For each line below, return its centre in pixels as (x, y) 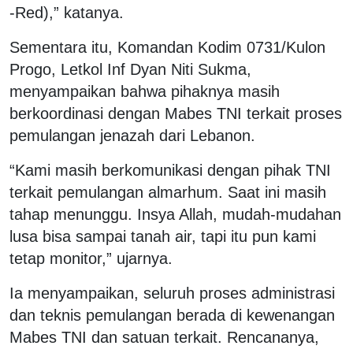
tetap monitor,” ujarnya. (91, 258)
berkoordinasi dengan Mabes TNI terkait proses (176, 113)
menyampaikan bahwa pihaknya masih (145, 91)
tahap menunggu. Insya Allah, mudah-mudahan (175, 214)
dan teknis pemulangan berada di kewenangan (172, 315)
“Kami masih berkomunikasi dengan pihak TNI (170, 170)
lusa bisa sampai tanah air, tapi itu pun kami (163, 236)
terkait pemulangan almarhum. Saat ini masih (168, 192)
